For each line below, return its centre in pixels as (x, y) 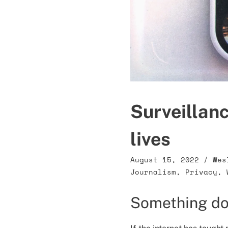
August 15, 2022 (165, 160)
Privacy (201, 172)
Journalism (153, 172)
